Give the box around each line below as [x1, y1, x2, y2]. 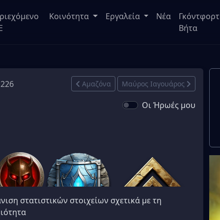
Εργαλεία [105, 11, 142, 22]
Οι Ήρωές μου [142, 100, 195, 110]
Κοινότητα [49, 11, 91, 22]
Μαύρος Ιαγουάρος [122, 79, 185, 88]
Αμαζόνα [82, 79, 111, 88]
